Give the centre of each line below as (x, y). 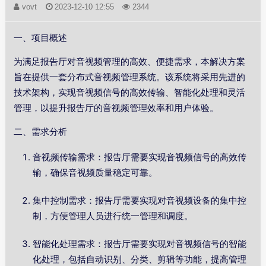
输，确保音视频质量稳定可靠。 (95, 173)
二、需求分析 (41, 132)
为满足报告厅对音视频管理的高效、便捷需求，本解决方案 (130, 62)
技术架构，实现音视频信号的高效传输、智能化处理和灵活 (130, 93)
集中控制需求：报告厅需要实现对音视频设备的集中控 (140, 201)
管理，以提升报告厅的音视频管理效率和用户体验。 (116, 108)
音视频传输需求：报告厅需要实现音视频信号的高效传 (140, 157)
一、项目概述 (41, 38)
